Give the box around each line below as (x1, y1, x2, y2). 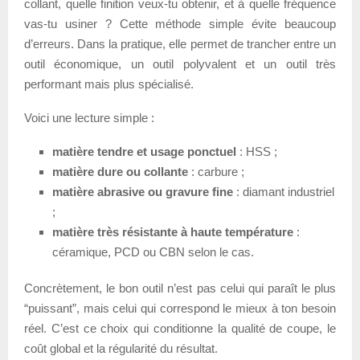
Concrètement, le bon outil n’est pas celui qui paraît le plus (24, 280, 336, 295)
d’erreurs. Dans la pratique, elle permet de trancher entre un (24, 36, 336, 51)
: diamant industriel (233, 184, 334, 198)
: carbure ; (188, 164, 244, 178)
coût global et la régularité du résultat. (24, 341, 218, 355)
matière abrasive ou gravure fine (52, 184, 233, 198)
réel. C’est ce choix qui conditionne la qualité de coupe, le (24, 321, 336, 335)
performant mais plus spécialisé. (24, 76, 194, 91)
